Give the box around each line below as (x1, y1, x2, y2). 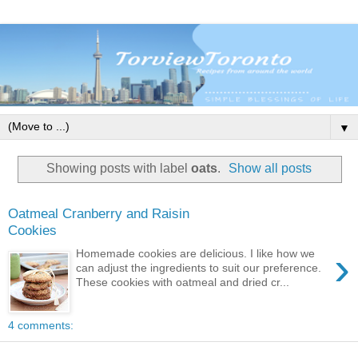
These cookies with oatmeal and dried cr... (76, 275, 290, 288)
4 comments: (8, 318, 74, 332)
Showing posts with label (46, 161, 191, 175)
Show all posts (229, 161, 312, 175)
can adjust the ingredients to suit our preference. (76, 261, 322, 274)
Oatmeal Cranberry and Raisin (8, 205, 189, 222)
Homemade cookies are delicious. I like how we (76, 246, 316, 260)
